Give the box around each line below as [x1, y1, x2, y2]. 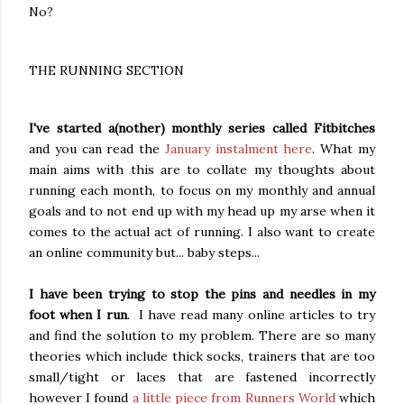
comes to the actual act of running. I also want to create [29, 224, 375, 241]
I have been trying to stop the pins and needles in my [29, 286, 375, 303]
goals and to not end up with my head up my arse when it [29, 203, 375, 220]
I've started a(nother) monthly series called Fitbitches [29, 120, 375, 137]
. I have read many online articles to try [126, 307, 375, 324]
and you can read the [29, 141, 165, 158]
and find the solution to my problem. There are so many [29, 327, 375, 344]
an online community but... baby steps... [29, 244, 260, 262]
